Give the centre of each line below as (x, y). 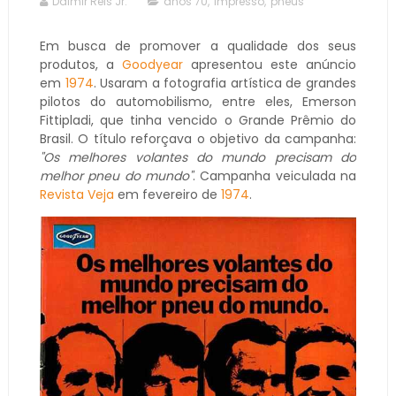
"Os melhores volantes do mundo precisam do (198, 157)
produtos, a (80, 64)
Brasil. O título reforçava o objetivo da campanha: (198, 138)
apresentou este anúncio (270, 64)
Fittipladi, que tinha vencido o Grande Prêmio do (198, 120)
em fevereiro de (167, 194)
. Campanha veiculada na (275, 175)
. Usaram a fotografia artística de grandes (225, 83)
